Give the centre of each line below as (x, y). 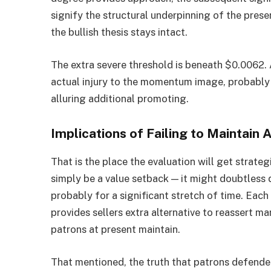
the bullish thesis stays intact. (119, 32)
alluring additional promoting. (120, 98)
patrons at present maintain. (116, 230)
